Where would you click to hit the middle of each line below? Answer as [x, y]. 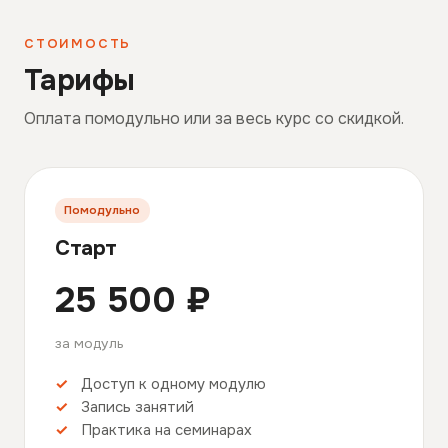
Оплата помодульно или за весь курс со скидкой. [214, 119]
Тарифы [79, 81]
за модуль [89, 344]
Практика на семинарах [166, 431]
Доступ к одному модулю [173, 385]
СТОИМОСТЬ [78, 44]
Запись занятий [137, 408]
